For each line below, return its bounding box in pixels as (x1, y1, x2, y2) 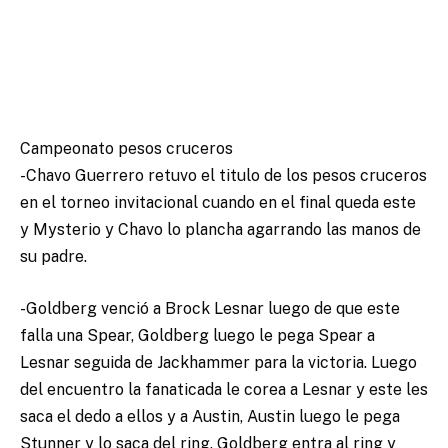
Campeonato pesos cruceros (20, 139, 233, 159)
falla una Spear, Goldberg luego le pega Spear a (20, 325, 375, 345)
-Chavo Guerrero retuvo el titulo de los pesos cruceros (20, 166, 427, 186)
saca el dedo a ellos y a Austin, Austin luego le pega (20, 406, 400, 426)
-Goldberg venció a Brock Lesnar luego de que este (20, 298, 400, 318)
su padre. (20, 247, 87, 267)
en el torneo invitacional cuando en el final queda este (20, 193, 416, 213)
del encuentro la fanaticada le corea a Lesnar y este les (20, 379, 428, 399)
